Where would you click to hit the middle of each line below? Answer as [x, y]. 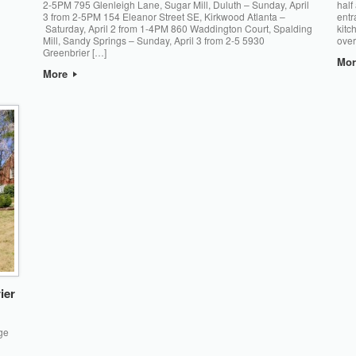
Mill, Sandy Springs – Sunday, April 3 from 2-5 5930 [153, 40]
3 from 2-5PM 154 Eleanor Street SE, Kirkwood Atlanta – [164, 16]
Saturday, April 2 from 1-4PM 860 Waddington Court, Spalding [177, 28]
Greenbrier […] [74, 52]
